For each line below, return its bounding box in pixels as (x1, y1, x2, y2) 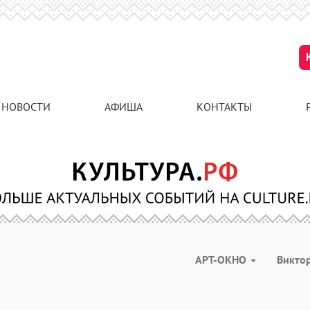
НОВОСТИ (1, 100, 51, 113)
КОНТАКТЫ (197, 100, 252, 113)
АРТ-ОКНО (195, 253, 249, 266)
